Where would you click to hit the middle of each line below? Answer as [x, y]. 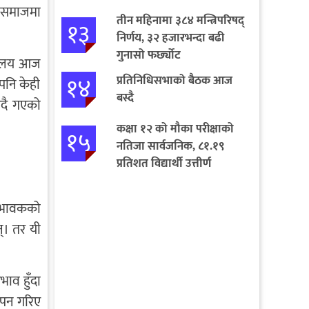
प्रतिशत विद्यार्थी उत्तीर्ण [163, 163]
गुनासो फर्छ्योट [148, 55]
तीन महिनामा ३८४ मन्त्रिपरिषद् [180, 20]
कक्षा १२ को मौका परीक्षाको [175, 129]
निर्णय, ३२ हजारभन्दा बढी [170, 38]
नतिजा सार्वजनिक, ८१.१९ [170, 146]
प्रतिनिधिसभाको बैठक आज [174, 80]
